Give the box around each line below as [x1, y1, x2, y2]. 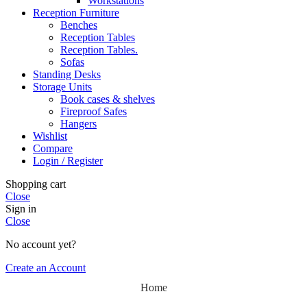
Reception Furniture [33, 7, 119, 19]
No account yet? [5, 238, 76, 251]
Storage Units [33, 81, 92, 93]
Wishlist [33, 130, 67, 143]
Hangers [60, 118, 97, 130]
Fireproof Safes [60, 106, 127, 118]
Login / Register [33, 155, 103, 167]
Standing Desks [33, 69, 101, 81]
